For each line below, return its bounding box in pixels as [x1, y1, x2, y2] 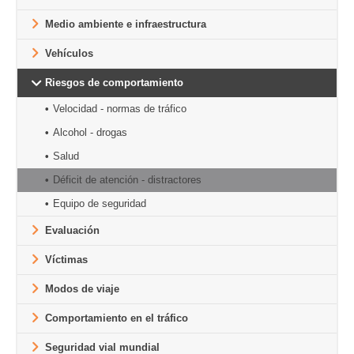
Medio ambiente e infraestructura [45, 18, 206, 30]
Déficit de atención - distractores [53, 174, 201, 186]
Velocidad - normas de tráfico [53, 103, 186, 115]
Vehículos [45, 47, 93, 59]
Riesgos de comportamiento [45, 77, 183, 88]
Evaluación [45, 224, 100, 236]
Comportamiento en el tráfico [45, 312, 188, 324]
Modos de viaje [45, 283, 119, 295]
